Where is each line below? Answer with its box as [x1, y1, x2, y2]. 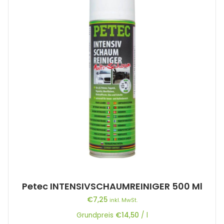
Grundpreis [76, 210, 115, 220]
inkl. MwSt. [109, 196, 137, 204]
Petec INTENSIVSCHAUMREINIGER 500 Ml [21, 180, 202, 193]
